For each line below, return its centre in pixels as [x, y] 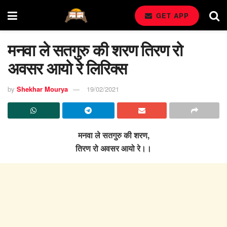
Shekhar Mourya [42, 89]
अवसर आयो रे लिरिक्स [67, 68]
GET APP [171, 15]
